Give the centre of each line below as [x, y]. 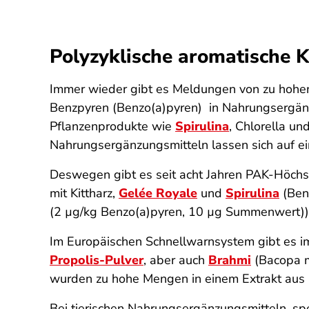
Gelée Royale [158, 193]
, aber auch [176, 260]
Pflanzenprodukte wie [112, 126]
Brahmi [230, 260]
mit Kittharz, [84, 193]
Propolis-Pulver [97, 260]
